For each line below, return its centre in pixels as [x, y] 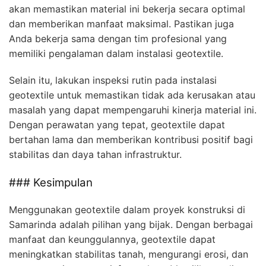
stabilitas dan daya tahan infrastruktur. [95, 155]
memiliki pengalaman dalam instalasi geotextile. [116, 54]
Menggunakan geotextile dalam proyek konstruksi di [127, 209]
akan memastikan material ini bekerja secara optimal [127, 9]
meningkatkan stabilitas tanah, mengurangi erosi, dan [129, 254]
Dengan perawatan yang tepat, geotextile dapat [117, 125]
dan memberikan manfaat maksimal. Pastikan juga [121, 24]
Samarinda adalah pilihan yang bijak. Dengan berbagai [131, 224]
